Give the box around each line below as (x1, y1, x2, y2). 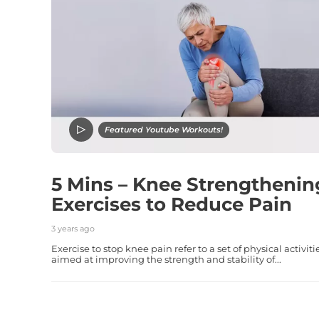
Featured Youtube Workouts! (105, 124, 223, 135)
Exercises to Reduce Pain (51, 192, 292, 216)
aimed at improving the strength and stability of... (51, 253, 281, 265)
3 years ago (51, 223, 95, 234)
